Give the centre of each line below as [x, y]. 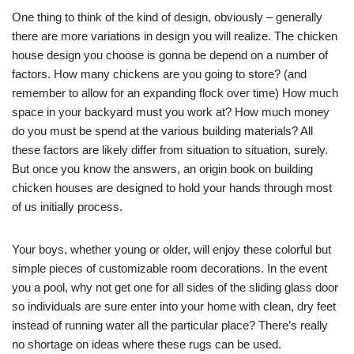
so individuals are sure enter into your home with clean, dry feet [174, 307]
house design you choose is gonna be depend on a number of [170, 55]
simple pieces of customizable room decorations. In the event [169, 269]
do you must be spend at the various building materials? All [162, 131]
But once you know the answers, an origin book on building [162, 169]
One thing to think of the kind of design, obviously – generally [167, 17]
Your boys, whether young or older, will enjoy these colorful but [171, 250]
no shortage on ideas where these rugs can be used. [147, 345]
